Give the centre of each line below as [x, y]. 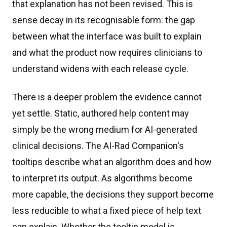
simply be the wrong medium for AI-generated [105, 129]
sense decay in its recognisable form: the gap [104, 20]
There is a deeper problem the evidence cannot [107, 97]
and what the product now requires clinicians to [107, 52]
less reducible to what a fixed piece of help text [107, 211]
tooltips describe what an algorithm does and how [112, 162]
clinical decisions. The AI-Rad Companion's [98, 146]
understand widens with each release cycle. [100, 69]
